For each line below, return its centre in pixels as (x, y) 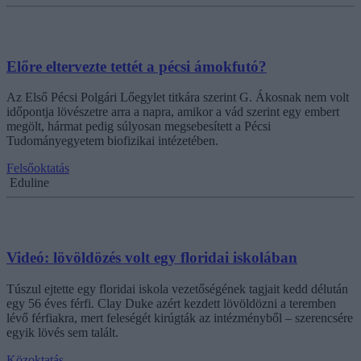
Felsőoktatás (38, 168)
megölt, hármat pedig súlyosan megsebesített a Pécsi (139, 127)
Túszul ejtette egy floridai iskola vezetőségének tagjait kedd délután (177, 288)
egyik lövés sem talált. (62, 332)
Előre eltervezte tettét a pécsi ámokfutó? (137, 66)
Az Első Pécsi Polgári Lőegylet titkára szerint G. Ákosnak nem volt (178, 98)
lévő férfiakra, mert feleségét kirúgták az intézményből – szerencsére (180, 317)
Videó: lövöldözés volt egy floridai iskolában (152, 258)
